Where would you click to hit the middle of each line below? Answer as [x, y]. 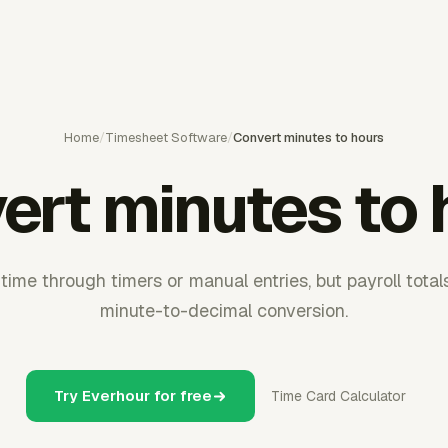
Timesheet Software [166, 137]
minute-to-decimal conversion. [224, 310]
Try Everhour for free [133, 395]
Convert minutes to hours [308, 137]
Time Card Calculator [338, 396]
